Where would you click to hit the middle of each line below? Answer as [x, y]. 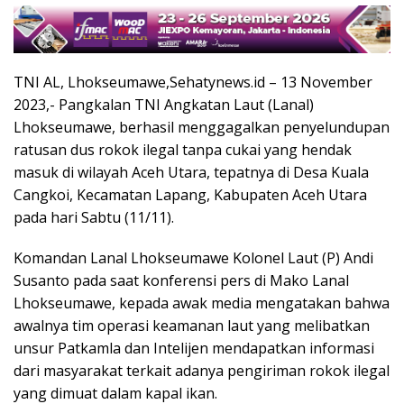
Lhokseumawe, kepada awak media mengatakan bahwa [202, 303]
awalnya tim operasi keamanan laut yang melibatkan [192, 326]
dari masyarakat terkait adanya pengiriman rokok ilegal [202, 371]
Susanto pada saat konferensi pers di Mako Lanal [181, 281]
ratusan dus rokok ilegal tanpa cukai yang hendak [183, 150]
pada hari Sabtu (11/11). [94, 218]
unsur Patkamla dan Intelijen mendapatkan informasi [194, 349]
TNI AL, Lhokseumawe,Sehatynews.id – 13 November [193, 83]
